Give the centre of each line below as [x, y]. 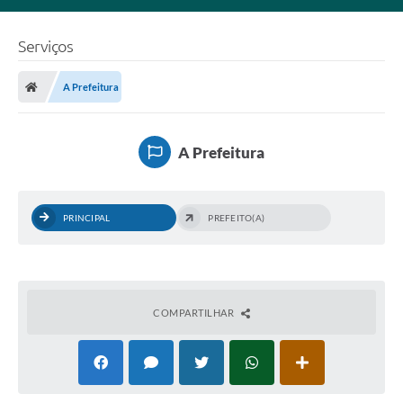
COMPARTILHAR [195, 313]
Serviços [45, 46]
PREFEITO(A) [236, 218]
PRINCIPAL [87, 218]
